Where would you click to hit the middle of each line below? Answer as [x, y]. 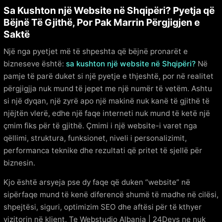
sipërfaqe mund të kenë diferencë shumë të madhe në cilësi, [111, 194]
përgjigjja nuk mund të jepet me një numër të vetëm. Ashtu [108, 88]
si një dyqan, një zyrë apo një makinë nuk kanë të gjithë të [107, 101]
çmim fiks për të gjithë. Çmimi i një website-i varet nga [100, 125]
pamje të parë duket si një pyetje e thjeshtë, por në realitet [109, 76]
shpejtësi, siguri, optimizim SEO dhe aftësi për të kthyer [103, 207]
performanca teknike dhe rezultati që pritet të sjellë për [103, 150]
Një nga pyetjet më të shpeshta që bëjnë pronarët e [96, 51]
